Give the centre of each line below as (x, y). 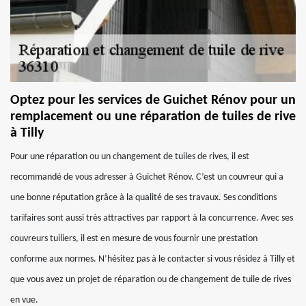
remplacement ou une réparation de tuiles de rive (153, 117)
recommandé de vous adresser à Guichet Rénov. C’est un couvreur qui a (147, 177)
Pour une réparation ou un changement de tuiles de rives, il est (130, 157)
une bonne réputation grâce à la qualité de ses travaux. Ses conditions (143, 198)
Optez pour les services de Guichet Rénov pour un (153, 100)
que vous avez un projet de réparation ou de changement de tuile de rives (151, 280)
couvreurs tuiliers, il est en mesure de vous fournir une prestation (134, 239)
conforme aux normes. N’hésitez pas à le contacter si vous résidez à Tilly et (153, 259)
